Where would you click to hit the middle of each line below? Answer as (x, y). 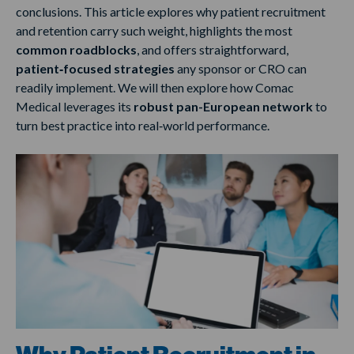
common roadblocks (76, 50)
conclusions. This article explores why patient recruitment (171, 12)
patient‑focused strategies (96, 69)
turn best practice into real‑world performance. (144, 126)
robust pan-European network (223, 107)
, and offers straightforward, (213, 50)
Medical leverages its (75, 107)
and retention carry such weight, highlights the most (154, 31)
